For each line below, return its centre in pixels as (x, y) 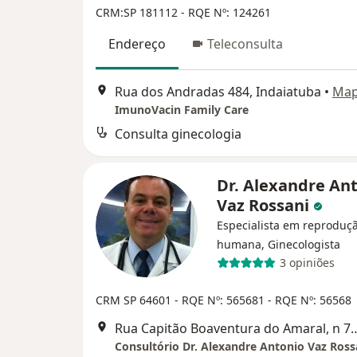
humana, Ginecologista (279, 244)
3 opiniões (307, 263)
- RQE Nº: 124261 (226, 13)
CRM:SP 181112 (138, 13)
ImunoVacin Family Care (182, 109)
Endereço (137, 44)
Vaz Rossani (265, 205)
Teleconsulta (245, 44)
